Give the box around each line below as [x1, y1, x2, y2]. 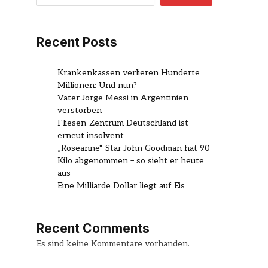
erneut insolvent [57, 130, 124, 141]
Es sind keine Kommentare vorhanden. [36, 238, 190, 249]
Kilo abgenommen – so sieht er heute [57, 155, 204, 166]
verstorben [57, 105, 102, 115]
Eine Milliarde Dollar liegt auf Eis [57, 180, 185, 191]
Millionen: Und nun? [57, 80, 137, 90]
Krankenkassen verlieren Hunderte [57, 67, 200, 78]
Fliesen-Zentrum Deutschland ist [57, 117, 188, 128]
